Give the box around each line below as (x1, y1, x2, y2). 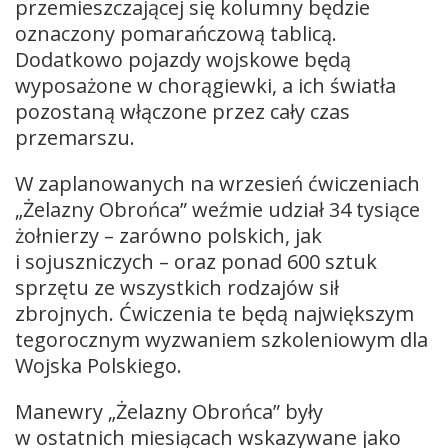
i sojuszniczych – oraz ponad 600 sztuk (15, 247, 377, 275)
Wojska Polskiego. (15, 351, 182, 379)
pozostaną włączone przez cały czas (15, 97, 350, 125)
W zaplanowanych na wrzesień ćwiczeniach (15, 169, 420, 197)
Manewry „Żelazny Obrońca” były (15, 397, 323, 425)
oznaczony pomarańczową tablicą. (15, 19, 337, 47)
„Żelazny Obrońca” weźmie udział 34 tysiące (15, 195, 420, 223)
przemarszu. (15, 123, 135, 151)
